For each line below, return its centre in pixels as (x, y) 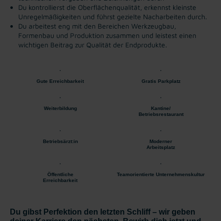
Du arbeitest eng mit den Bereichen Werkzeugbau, (97, 26)
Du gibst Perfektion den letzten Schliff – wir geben (103, 212)
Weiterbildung (60, 108)
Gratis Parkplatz (161, 81)
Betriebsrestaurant (161, 114)
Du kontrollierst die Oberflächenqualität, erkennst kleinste (107, 7)
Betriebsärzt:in (60, 141)
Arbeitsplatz (161, 147)
